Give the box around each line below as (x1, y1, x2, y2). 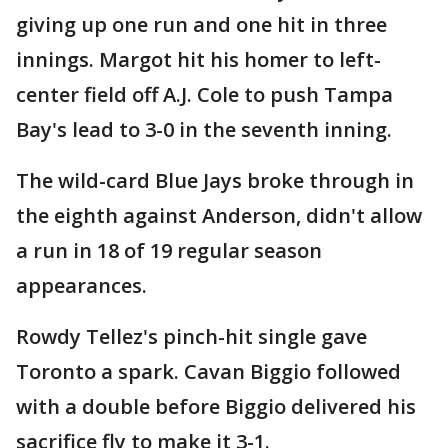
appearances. (16, 272, 147, 300)
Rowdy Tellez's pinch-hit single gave (16, 323, 367, 351)
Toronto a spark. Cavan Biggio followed (16, 358, 401, 386)
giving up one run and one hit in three (16, 11, 387, 39)
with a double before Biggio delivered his (16, 393, 416, 421)
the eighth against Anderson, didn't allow (16, 202, 422, 230)
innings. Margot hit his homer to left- (16, 46, 381, 74)
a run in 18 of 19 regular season (16, 237, 322, 265)
